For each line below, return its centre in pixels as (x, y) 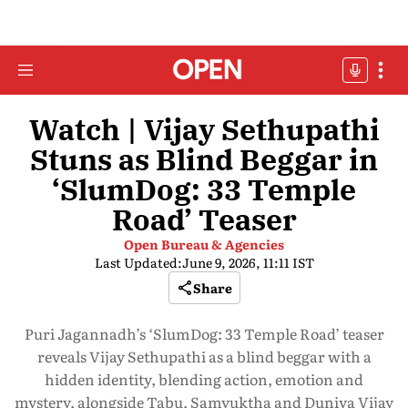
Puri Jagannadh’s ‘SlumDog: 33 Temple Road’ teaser (204, 333)
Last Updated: (138, 262)
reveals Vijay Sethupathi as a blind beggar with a (204, 356)
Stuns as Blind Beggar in (204, 159)
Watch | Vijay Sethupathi (204, 129)
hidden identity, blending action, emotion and (204, 379)
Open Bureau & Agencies (204, 244)
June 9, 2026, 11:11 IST (248, 262)
